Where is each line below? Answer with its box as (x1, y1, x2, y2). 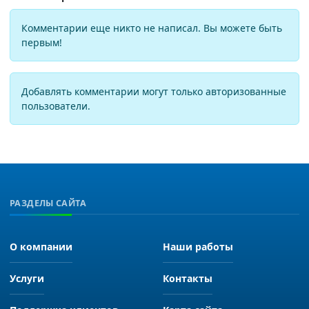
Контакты (163, 271, 212, 285)
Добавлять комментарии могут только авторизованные (21, 84, 286, 98)
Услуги (10, 271, 44, 285)
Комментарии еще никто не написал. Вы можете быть (21, 21, 282, 34)
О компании (10, 239, 72, 253)
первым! (21, 35, 62, 49)
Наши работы (163, 239, 233, 253)
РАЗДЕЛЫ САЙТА (10, 197, 86, 209)
